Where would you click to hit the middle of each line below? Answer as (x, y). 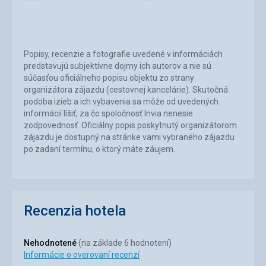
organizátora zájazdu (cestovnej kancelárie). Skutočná (126, 89)
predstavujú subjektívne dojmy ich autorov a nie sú (118, 66)
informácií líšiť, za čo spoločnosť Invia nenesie (108, 113)
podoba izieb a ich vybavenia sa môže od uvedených (121, 101)
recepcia (48, 9)
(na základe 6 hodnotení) (125, 243)
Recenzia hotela (75, 210)
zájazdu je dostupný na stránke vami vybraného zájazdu (129, 137)
